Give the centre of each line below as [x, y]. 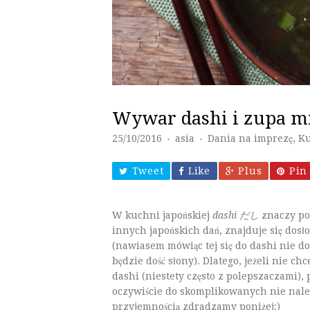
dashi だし [236, 215]
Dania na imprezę [250, 138]
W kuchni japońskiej [162, 215]
